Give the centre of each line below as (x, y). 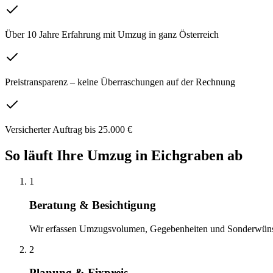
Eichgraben (187, 156)
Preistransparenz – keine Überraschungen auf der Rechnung (120, 82)
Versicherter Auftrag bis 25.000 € (69, 130)
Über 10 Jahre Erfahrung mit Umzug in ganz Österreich (112, 35)
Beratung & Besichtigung (93, 205)
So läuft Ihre (46, 156)
